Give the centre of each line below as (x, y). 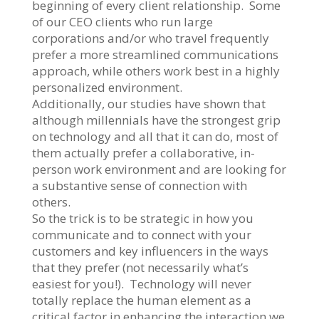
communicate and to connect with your (141, 234)
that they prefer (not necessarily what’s (140, 267)
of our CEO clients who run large (122, 21)
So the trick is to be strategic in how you (142, 218)
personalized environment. (107, 87)
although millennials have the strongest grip (156, 120)
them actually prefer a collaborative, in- (143, 152)
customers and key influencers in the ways (150, 251)
